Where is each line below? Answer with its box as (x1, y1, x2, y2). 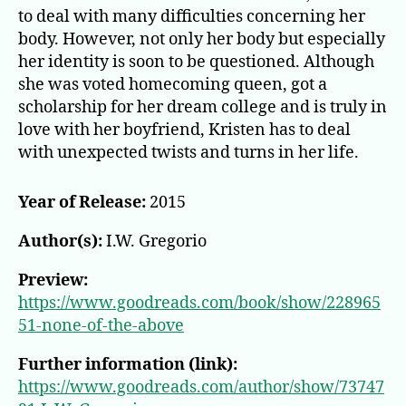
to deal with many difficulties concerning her (18, 5, 365, 27)
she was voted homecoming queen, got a (18, 73, 327, 95)
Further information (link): (18, 353, 237, 375)
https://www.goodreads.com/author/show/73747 (18, 376, 384, 398)
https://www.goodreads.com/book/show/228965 (18, 292, 381, 314)
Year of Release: (18, 191, 146, 213)
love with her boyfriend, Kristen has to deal (18, 119, 351, 140)
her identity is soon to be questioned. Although (18, 51, 374, 72)
